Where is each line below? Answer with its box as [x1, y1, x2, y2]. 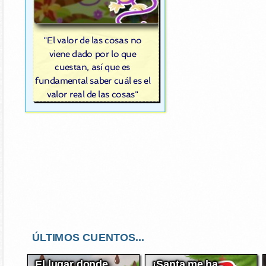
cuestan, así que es [55, 62, 131, 73]
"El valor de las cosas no [43, 34, 142, 46]
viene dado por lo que [49, 48, 137, 59]
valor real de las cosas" [46, 88, 139, 100]
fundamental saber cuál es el [34, 75, 151, 87]
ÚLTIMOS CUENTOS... [31, 231, 144, 244]
